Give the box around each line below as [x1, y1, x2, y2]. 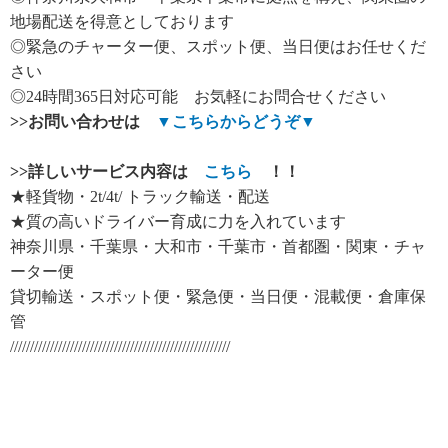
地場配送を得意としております [10, 13, 234, 31]
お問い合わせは [28, 113, 156, 131]
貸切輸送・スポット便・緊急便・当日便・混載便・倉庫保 [10, 288, 426, 306]
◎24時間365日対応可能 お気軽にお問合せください [10, 88, 386, 106]
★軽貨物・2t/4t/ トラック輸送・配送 [10, 188, 270, 206]
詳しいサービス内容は [28, 163, 204, 181]
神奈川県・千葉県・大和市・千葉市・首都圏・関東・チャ [10, 238, 426, 256]
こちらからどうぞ [172, 113, 300, 131]
